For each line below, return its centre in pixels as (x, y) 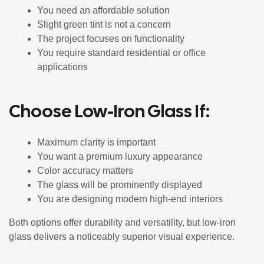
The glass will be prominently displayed (120, 184)
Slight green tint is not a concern (104, 24)
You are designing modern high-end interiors (130, 199)
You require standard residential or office (121, 52)
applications (62, 67)
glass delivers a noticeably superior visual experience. (122, 236)
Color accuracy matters (85, 170)
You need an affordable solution (103, 10)
